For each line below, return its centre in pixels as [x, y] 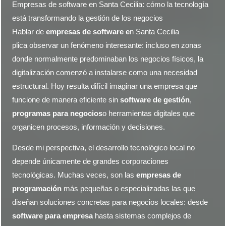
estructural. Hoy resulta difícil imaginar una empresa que [105, 86]
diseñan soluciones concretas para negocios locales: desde [110, 203]
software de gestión [155, 100]
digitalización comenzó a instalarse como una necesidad [105, 72]
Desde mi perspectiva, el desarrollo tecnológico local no [104, 148]
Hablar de [29, 32]
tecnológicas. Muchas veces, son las [74, 175]
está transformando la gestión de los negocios [88, 18]
